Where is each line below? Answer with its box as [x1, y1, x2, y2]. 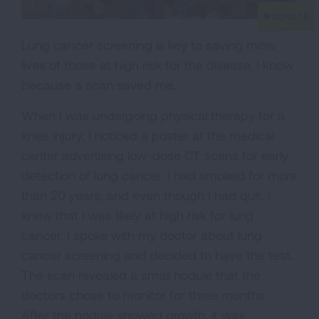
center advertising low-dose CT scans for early [21, 147, 288, 164]
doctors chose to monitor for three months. [21, 287, 268, 303]
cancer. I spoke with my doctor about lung [21, 227, 262, 244]
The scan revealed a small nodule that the [21, 267, 261, 283]
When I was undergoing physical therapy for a [21, 108, 285, 124]
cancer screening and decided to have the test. [21, 247, 293, 263]
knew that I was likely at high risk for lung [21, 207, 253, 224]
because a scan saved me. [21, 77, 176, 93]
